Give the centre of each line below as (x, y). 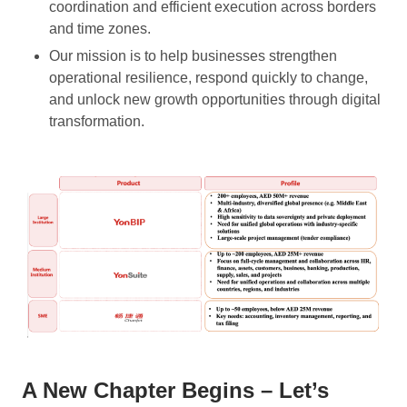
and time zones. (100, 28)
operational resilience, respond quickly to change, (208, 77)
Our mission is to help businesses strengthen (193, 55)
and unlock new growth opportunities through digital (215, 99)
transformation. (97, 121)
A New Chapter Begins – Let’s (175, 391)
